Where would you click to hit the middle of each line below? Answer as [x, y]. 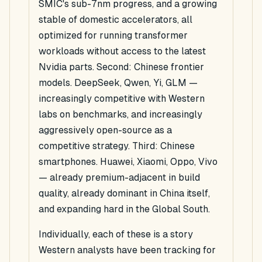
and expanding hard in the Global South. [124, 209]
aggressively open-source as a [105, 130]
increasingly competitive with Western [122, 99]
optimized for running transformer [113, 36]
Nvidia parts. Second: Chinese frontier [121, 67]
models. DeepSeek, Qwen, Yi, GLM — [118, 83]
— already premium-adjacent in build [119, 178]
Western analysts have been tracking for [127, 250]
